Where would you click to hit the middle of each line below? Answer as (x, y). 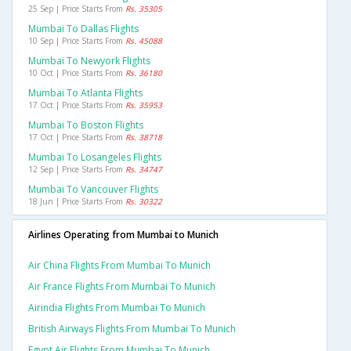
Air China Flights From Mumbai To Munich (119, 266)
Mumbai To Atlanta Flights (85, 93)
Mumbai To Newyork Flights (89, 61)
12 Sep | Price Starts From (77, 170)
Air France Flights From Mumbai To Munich (122, 287)
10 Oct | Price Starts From (77, 73)
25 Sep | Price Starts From (77, 9)
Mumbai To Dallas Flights (83, 29)
